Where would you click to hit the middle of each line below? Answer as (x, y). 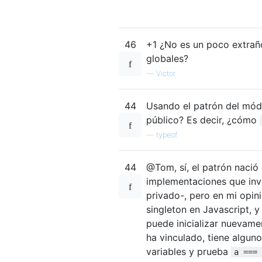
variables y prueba (189, 251)
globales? (167, 58)
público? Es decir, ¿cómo (203, 120)
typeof (167, 135)
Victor (166, 73)
